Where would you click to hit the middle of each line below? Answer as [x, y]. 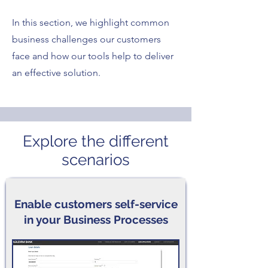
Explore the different [96, 141]
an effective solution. [57, 73]
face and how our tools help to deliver [93, 56]
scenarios [96, 160]
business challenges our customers [86, 39]
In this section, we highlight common [91, 22]
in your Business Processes [96, 220]
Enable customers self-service [96, 204]
